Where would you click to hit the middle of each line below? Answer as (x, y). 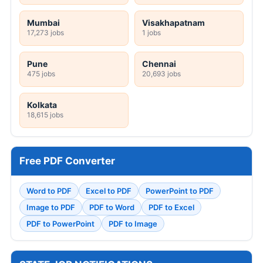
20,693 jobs (161, 74)
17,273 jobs (45, 33)
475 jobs (41, 74)
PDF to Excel (171, 208)
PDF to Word (112, 208)
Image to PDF (51, 208)
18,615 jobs (45, 115)
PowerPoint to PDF (180, 191)
